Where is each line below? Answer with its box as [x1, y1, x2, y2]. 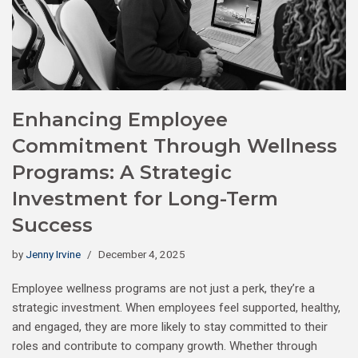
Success [12, 213, 93, 237]
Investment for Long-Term [12, 187, 278, 211]
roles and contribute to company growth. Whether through [12, 339, 317, 354]
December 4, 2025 [98, 248, 185, 261]
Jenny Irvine [26, 248, 81, 261]
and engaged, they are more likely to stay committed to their [12, 320, 328, 335]
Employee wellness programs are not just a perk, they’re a [12, 281, 315, 296]
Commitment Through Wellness [12, 134, 337, 158]
